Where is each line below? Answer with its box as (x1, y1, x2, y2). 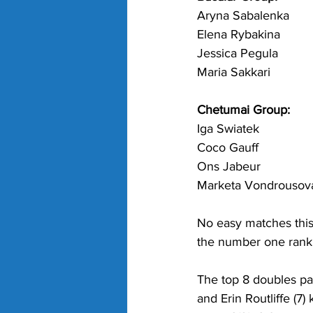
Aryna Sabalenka (197, 8, 289, 22)
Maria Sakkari (197, 64, 270, 79)
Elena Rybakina (197, 27, 280, 41)
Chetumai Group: (197, 102, 290, 117)
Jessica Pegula (197, 45, 278, 60)
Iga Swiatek (197, 121, 259, 136)
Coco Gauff (197, 140, 259, 154)
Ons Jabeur (197, 159, 261, 173)
